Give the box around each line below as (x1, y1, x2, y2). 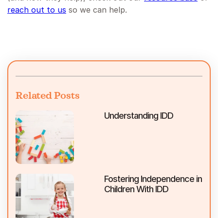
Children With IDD (104, 184, 168, 195)
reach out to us (7, 5, 66, 15)
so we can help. (66, 5, 127, 15)
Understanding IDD (104, 110, 173, 121)
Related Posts (16, 91, 80, 101)
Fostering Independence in (104, 174, 202, 184)
